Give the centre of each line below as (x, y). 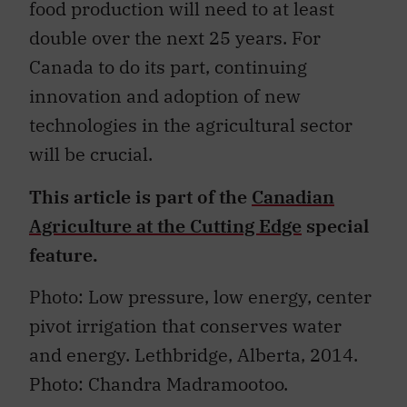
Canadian (293, 196)
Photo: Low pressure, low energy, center (200, 297)
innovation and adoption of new (165, 96)
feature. (64, 254)
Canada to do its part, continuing (168, 67)
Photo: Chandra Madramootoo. (159, 384)
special (335, 225)
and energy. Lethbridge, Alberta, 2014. (194, 355)
